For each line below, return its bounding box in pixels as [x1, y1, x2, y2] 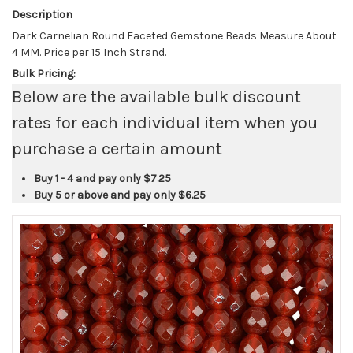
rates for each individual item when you [12, 113, 318, 134]
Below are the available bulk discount [12, 87, 301, 108]
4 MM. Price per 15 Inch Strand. [12, 46, 166, 60]
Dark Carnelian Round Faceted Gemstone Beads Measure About [12, 29, 336, 43]
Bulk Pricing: [12, 67, 76, 81]
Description [12, 8, 72, 22]
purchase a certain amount [12, 139, 222, 160]
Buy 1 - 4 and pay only [34, 172, 143, 186]
